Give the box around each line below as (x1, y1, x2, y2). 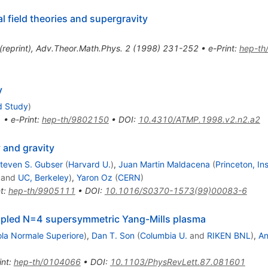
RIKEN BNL (206, 230, 251, 241)
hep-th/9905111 (8, 185, 75, 196)
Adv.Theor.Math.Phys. (35, 43, 123, 54)
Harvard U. (68, 159, 111, 170)
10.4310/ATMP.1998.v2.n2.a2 (138, 114, 260, 125)
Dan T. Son (91, 230, 135, 241)
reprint (2, 43, 28, 54)
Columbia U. (139, 230, 187, 241)
